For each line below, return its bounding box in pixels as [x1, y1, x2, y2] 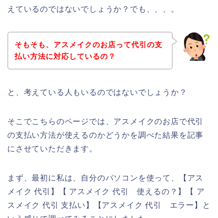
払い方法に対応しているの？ [14, 52, 116, 60]
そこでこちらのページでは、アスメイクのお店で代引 [7, 117, 204, 126]
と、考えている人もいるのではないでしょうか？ [7, 88, 187, 96]
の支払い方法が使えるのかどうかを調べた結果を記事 [7, 130, 204, 139]
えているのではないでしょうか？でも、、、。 [7, 5, 179, 14]
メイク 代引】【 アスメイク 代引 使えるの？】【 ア [7, 187, 205, 196]
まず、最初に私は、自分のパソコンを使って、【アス [7, 173, 204, 182]
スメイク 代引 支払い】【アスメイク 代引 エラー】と [7, 200, 211, 209]
